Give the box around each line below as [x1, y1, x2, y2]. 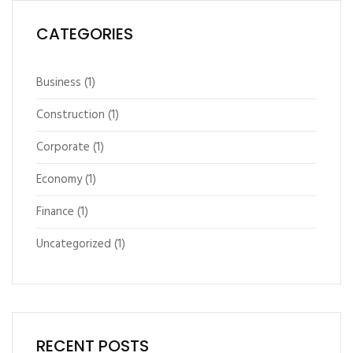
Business [36, 73, 81, 93]
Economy [36, 170, 82, 190]
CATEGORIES [36, 23, 133, 46]
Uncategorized [36, 235, 111, 255]
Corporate [36, 138, 90, 158]
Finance [36, 203, 74, 222]
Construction [36, 106, 105, 125]
